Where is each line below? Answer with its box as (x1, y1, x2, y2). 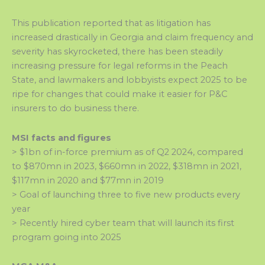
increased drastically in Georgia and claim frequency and (12, 32, 253, 43)
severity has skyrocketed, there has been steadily (12, 46, 223, 57)
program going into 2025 (12, 231, 121, 243)
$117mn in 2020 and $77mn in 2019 (12, 174, 164, 186)
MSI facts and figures (12, 132, 111, 143)
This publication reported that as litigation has (12, 18, 211, 29)
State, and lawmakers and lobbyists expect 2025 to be (12, 75, 247, 86)
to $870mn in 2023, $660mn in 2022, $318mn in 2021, (12, 160, 241, 172)
